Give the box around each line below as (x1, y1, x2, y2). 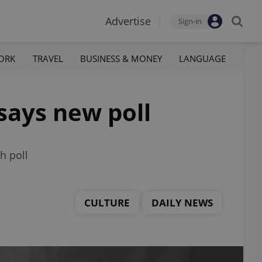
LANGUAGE (178, 52, 226, 64)
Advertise (105, 14, 151, 28)
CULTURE (84, 195, 130, 209)
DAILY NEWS (151, 195, 213, 209)
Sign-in (178, 16, 202, 26)
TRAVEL (32, 52, 63, 64)
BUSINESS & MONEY (80, 52, 162, 64)
